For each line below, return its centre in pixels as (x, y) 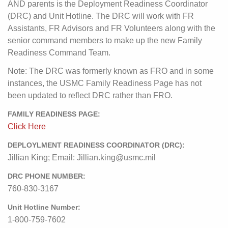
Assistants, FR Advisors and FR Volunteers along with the (111, 28)
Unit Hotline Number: (44, 207)
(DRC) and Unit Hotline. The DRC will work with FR (101, 16)
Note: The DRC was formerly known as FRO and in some (111, 71)
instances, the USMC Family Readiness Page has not (105, 83)
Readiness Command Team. (59, 52)
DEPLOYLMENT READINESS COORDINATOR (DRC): (96, 145)
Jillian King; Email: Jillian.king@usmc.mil (82, 157)
